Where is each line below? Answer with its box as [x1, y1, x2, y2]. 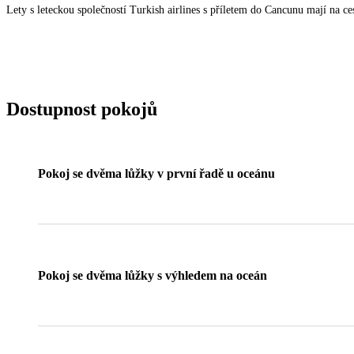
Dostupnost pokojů [6, 98, 157, 119]
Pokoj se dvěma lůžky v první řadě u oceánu [38, 167, 275, 181]
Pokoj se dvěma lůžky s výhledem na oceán [38, 269, 267, 283]
